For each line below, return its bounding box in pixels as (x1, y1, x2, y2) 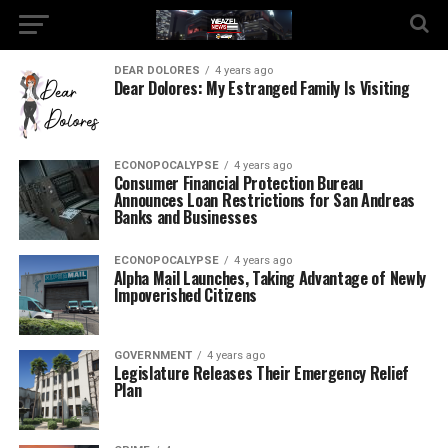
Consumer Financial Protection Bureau (113, 171, 364, 195)
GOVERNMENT (113, 349, 192, 362)
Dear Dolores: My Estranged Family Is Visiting (113, 76, 410, 100)
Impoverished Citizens (113, 283, 257, 307)
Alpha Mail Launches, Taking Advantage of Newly (113, 266, 426, 290)
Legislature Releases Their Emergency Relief (113, 361, 409, 385)
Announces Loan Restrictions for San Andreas (113, 188, 415, 212)
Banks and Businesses (113, 205, 258, 229)
